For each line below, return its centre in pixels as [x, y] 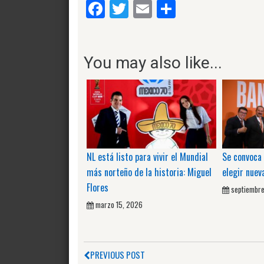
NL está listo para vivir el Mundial [147, 156]
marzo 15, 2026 [119, 204]
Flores [98, 187]
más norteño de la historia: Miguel [149, 172]
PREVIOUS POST [118, 254]
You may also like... [153, 62]
